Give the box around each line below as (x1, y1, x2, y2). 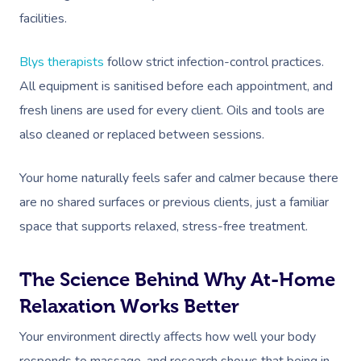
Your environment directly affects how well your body (19, 328, 316, 346)
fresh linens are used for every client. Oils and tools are (19, 102, 325, 119)
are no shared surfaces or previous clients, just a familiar (19, 193, 329, 211)
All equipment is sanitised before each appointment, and (19, 77, 333, 95)
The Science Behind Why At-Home (19, 268, 335, 290)
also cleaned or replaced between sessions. (19, 126, 264, 143)
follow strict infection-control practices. (104, 53, 324, 71)
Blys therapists (19, 53, 104, 71)
